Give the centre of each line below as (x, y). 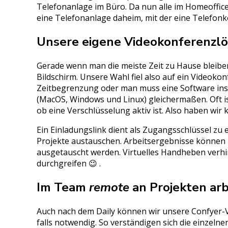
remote (109, 187)
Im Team (63, 187)
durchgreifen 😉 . (69, 164)
